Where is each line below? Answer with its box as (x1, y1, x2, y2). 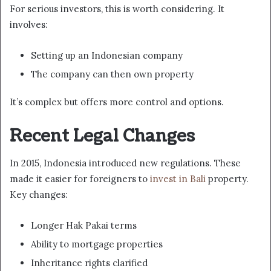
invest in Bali (150, 173, 206, 185)
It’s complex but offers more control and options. (10, 96, 224, 108)
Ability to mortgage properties (31, 238, 163, 250)
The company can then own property (31, 68, 194, 80)
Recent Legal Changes (10, 124, 195, 148)
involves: (10, 18, 48, 30)
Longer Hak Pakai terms (31, 220, 137, 232)
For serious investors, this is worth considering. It (10, 2, 224, 15)
